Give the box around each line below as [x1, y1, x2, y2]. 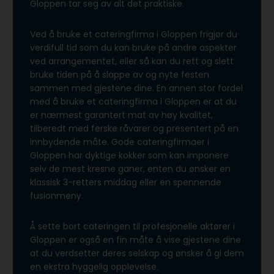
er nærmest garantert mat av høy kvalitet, [30, 109, 213, 122]
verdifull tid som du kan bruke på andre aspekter [30, 42, 237, 54]
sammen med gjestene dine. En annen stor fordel [30, 82, 243, 95]
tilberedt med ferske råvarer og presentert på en [30, 122, 239, 135]
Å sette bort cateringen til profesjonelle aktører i [30, 220, 235, 233]
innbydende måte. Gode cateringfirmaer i [30, 136, 209, 149]
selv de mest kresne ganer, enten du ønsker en [30, 163, 231, 176]
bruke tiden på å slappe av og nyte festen [30, 68, 209, 81]
